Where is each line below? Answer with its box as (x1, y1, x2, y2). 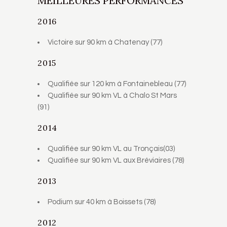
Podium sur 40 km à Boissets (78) (48, 198, 156, 206)
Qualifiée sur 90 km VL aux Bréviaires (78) (48, 156, 184, 164)
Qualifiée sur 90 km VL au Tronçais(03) (48, 144, 175, 153)
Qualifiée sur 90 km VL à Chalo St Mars (48, 91, 177, 99)
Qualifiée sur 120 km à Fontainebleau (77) (48, 80, 186, 88)
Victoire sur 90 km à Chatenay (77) (48, 38, 162, 46)
